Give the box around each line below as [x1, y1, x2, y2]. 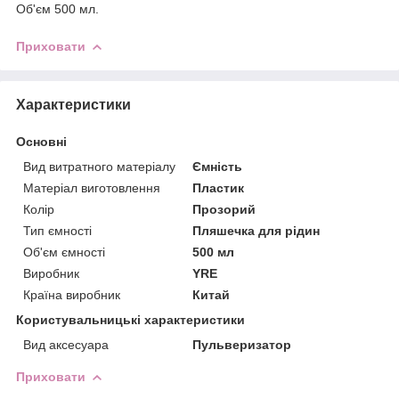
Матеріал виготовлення [23, 180, 160, 195]
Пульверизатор [192, 337, 292, 352]
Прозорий [192, 201, 256, 216]
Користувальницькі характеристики [16, 312, 245, 327]
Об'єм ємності [23, 244, 105, 259]
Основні [16, 134, 67, 149]
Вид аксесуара [23, 337, 109, 352]
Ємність [192, 159, 243, 174]
